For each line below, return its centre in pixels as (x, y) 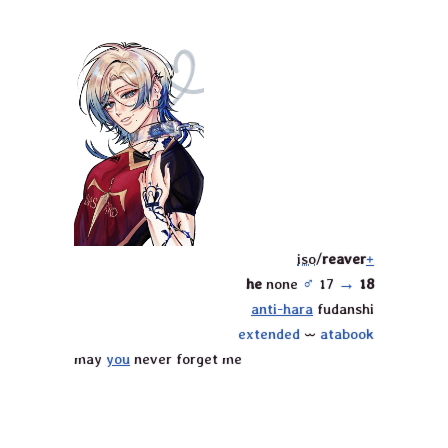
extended (269, 334)
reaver (344, 259)
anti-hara (282, 309)
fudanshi (343, 309)
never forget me (186, 359)
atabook (347, 334)
